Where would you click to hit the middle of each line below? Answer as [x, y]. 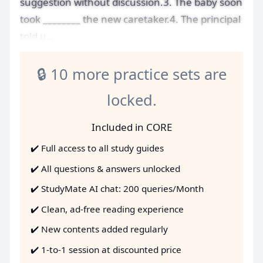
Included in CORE [131, 127]
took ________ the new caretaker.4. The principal [130, 19]
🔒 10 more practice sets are [131, 74]
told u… [37, 36]
